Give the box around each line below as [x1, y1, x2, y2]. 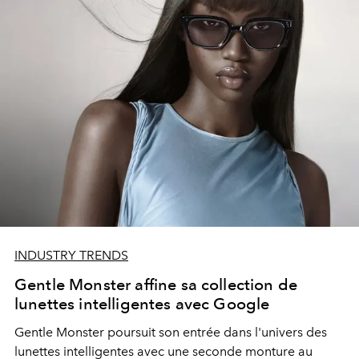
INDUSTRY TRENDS [14, 247, 128, 263]
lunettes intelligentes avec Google [14, 293, 270, 313]
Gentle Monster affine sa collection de [14, 274, 298, 294]
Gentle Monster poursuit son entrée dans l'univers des [14, 324, 327, 340]
